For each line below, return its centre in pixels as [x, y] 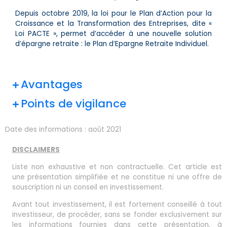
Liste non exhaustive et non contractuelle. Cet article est [117, 167]
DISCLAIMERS [36, 150]
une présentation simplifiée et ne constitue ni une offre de [117, 177]
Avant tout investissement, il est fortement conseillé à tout [117, 204]
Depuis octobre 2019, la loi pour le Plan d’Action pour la [113, 13]
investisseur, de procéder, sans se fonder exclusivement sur [117, 214]
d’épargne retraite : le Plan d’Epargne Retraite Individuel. [112, 44]
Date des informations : [47, 130]
